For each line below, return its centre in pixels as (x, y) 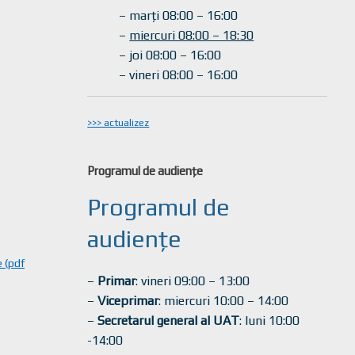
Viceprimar (128, 301)
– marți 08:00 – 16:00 (179, 15)
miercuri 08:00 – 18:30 (192, 35)
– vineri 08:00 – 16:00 (179, 75)
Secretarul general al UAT (169, 321)
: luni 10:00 (270, 321)
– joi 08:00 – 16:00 (170, 55)
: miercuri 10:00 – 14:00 (224, 301)
